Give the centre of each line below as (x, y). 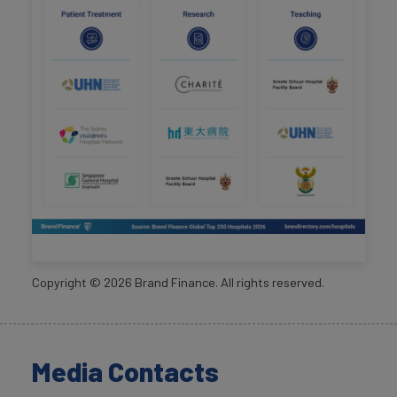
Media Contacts (125, 371)
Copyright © (68, 283)
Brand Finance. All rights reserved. (228, 283)
